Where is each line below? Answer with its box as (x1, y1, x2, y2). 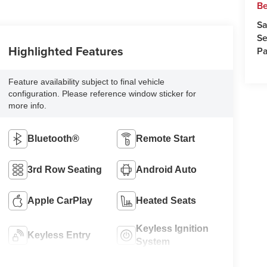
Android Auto (136, 164, 197, 175)
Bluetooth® (27, 133, 79, 144)
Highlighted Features (8, 42, 123, 60)
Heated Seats (136, 195, 197, 206)
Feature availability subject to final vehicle (8, 76, 164, 86)
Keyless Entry (27, 229, 91, 240)
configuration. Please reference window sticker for (8, 88, 196, 98)
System (136, 236, 170, 247)
